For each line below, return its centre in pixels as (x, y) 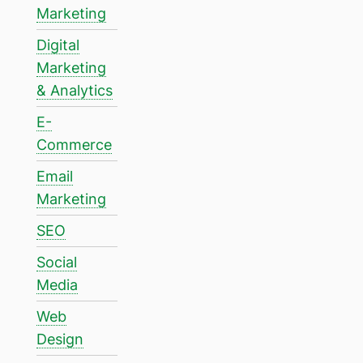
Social (57, 263)
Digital (58, 45)
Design (60, 340)
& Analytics (75, 91)
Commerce (74, 145)
